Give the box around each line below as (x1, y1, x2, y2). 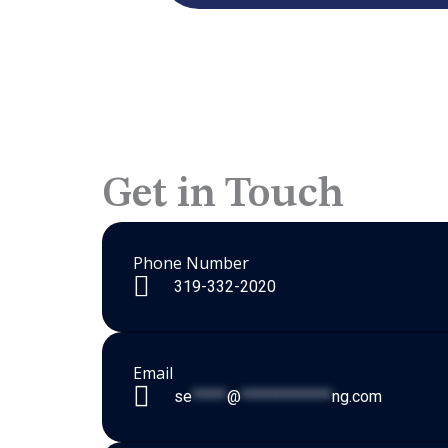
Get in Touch (102, 174, 345, 217)
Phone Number (133, 252, 250, 275)
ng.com (332, 387, 383, 407)
